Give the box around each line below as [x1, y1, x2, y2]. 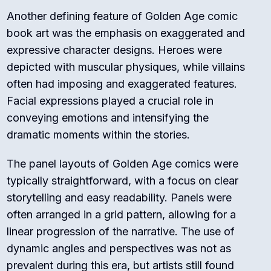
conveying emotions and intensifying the [7, 111, 209, 125]
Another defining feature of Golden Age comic [7, 10, 238, 23]
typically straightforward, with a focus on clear [7, 174, 239, 188]
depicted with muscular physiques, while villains [7, 60, 246, 74]
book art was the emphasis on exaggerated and [7, 27, 246, 40]
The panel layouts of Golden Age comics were [7, 157, 239, 171]
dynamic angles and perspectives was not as [7, 242, 232, 255]
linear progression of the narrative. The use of [7, 225, 235, 238]
